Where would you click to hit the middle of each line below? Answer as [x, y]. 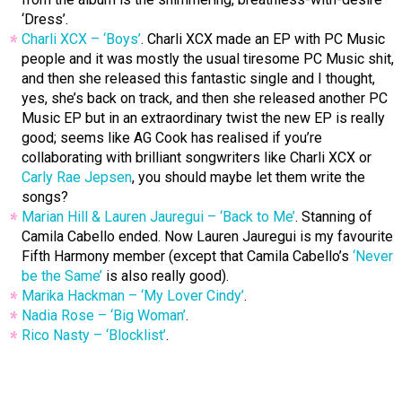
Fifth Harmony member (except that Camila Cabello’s [187, 257]
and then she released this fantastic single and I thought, [198, 79]
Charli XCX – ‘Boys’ [81, 39]
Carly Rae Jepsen [77, 178]
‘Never [373, 257]
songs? [45, 197]
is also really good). [166, 276]
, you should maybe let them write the [249, 178]
